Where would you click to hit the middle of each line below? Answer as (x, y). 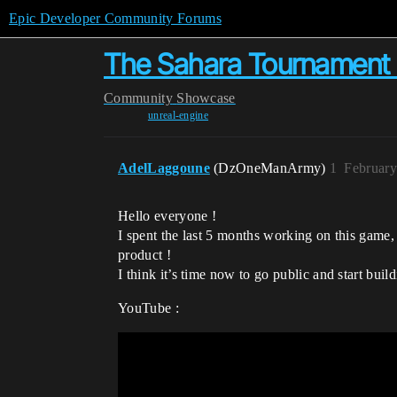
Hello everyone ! (167, 216)
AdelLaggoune (164, 168)
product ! (144, 255)
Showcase (206, 98)
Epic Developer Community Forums (115, 18)
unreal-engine (178, 115)
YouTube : (148, 308)
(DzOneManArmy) (272, 168)
